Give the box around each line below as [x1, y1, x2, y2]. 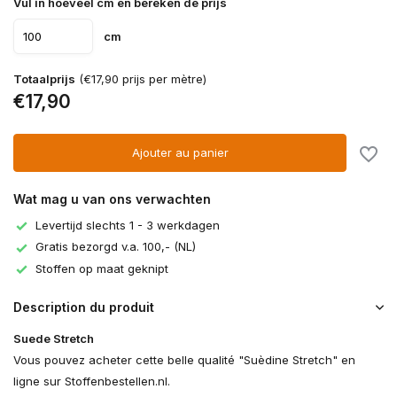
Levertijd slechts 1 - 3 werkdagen [35, 218, 220, 232]
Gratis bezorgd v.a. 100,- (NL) [35, 239, 196, 254]
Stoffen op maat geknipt [35, 261, 168, 276]
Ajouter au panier [131, 145, 229, 160]
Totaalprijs [13, 72, 75, 86]
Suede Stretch [13, 331, 94, 346]
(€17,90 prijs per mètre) [75, 72, 206, 86]
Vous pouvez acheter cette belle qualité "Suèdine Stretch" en [13, 353, 355, 368]
